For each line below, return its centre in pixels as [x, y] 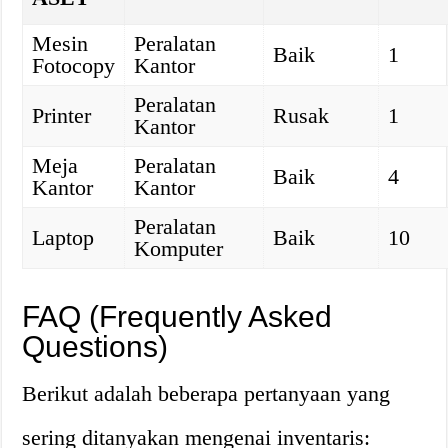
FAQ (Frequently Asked [177, 316]
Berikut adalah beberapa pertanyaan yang [206, 393]
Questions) [95, 346]
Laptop [63, 237]
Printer [62, 115]
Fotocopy [74, 65]
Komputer [179, 248]
